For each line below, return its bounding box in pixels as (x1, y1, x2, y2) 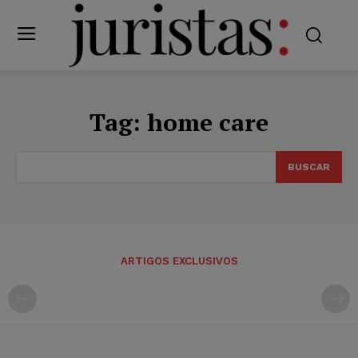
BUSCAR (288, 161, 330, 173)
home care (147, 105, 268, 138)
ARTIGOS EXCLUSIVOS (120, 254, 238, 267)
